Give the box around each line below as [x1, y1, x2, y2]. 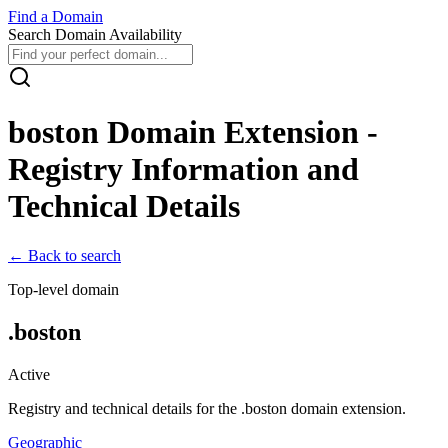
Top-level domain [8, 280, 119, 298]
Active [8, 365, 50, 383]
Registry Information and [8, 151, 359, 188]
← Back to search [8, 246, 121, 264]
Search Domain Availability [8, 26, 182, 43]
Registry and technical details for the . [8, 399, 245, 417]
